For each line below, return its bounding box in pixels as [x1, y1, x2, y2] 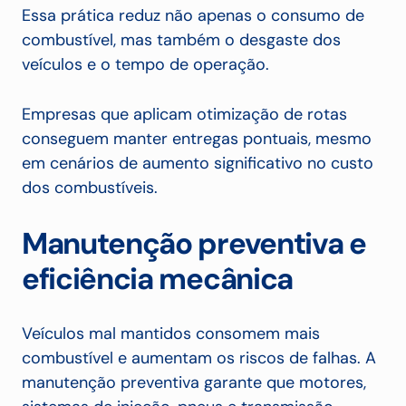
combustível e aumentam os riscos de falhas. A [22, 347, 376, 370]
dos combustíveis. [22, 177, 158, 199]
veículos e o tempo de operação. [22, 53, 274, 76]
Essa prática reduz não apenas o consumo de [22, 5, 364, 27]
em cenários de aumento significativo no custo [22, 152, 373, 175]
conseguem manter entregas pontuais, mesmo [22, 128, 372, 150]
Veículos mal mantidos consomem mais [22, 323, 320, 345]
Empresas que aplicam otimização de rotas [22, 103, 347, 126]
